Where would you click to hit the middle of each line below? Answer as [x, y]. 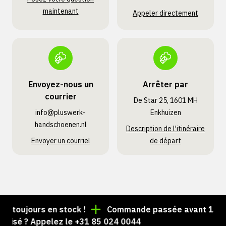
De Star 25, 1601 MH [165, 100]
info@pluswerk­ [61, 112]
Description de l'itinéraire [165, 129]
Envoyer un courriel [61, 141]
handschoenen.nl [61, 125]
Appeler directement [165, 13]
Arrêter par [165, 84]
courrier [61, 96]
